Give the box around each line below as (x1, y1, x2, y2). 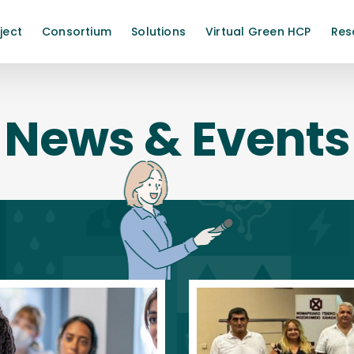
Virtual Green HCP (205, 24, 311, 40)
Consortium (41, 24, 112, 40)
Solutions (131, 24, 186, 40)
